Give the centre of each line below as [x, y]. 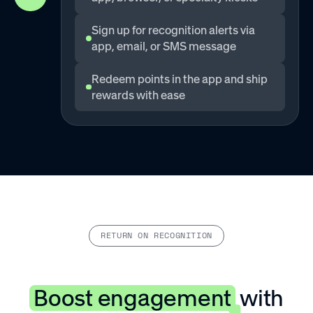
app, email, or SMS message [163, 46]
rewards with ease [138, 95]
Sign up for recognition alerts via [173, 30]
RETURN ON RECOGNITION [156, 235]
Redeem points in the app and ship [179, 79]
